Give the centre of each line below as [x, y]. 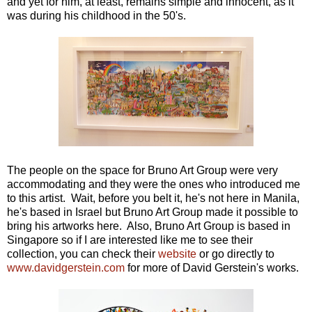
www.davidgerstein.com [66, 267]
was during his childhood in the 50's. [96, 15]
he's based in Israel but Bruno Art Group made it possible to [153, 212]
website [177, 253]
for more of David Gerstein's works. [212, 267]
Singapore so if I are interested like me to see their [130, 240]
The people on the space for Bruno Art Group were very [142, 170]
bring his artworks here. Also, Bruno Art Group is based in [149, 226]
